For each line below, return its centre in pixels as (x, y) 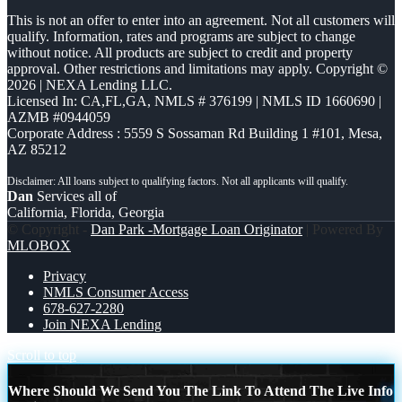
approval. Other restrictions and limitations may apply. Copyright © (197, 68)
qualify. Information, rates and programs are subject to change (181, 36)
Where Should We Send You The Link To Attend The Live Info (201, 391)
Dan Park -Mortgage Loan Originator (197, 229)
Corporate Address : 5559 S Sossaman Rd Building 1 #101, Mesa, (195, 133)
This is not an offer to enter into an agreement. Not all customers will (201, 20)
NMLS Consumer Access (116, 292)
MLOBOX (39, 245)
